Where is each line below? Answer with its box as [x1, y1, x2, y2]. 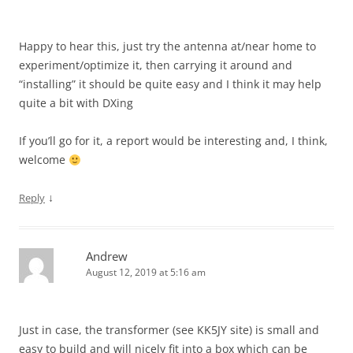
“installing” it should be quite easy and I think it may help [19, 76, 321, 92]
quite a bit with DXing [19, 95, 133, 111]
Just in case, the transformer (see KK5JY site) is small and [19, 322, 319, 338]
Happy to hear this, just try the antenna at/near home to [19, 39, 316, 54]
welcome [19, 152, 69, 168]
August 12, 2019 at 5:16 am [86, 266, 206, 280]
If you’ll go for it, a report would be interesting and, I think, [19, 133, 328, 149]
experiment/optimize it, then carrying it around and [19, 58, 292, 73]
